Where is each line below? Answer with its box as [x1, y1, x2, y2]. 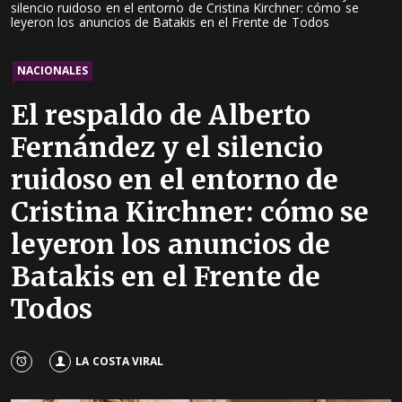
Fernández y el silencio [11, 130, 323, 165]
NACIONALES [17, 63, 88, 79]
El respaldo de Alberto [11, 98, 310, 133]
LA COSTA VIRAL [75, 353, 163, 369]
